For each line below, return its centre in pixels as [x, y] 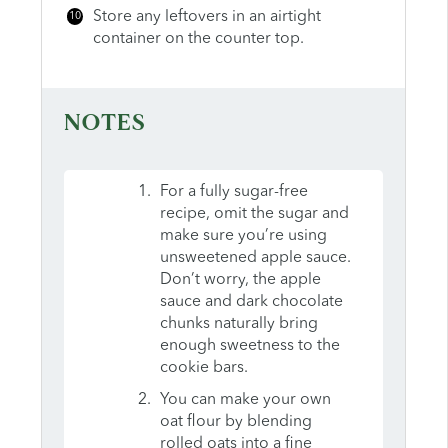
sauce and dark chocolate [251, 302]
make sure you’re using [243, 236]
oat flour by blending [235, 422]
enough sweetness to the [249, 346]
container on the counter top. [198, 38]
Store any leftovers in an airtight [206, 16]
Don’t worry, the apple [240, 280]
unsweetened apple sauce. [255, 258]
